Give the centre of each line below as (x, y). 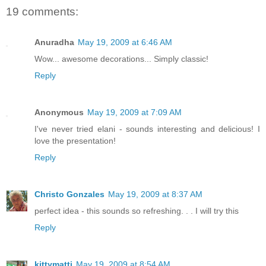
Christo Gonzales (69, 194)
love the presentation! (75, 141)
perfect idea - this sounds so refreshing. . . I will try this (137, 211)
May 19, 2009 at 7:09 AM (134, 113)
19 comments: (42, 11)
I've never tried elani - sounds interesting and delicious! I (147, 129)
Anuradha (54, 42)
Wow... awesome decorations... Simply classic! (121, 59)
